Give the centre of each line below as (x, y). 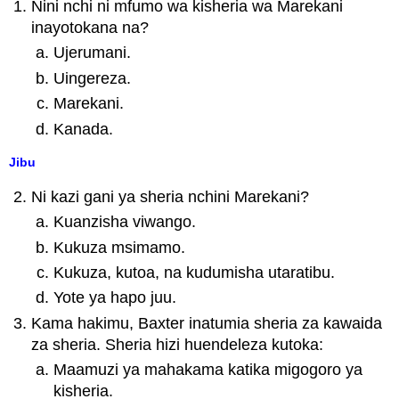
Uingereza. (92, 78)
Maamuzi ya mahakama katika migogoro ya (208, 370)
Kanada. (83, 129)
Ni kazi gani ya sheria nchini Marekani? (171, 196)
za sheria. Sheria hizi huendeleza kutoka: (178, 344)
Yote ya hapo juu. (114, 298)
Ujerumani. (92, 53)
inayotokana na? (90, 28)
